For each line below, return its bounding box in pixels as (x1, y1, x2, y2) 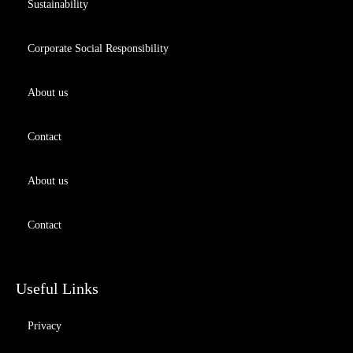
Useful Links (16, 279, 98, 297)
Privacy (28, 319, 61, 332)
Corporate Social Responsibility (28, 42, 169, 54)
